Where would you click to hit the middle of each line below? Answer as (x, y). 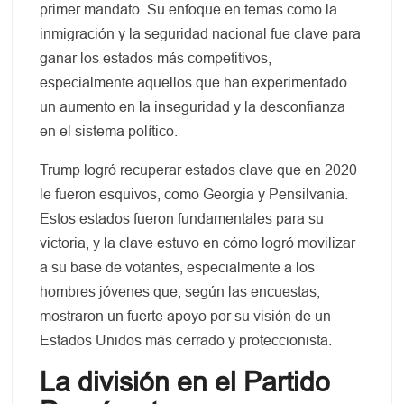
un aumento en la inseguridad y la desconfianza (193, 107)
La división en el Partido (185, 382)
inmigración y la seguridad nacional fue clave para (201, 34)
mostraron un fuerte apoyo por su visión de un (186, 317)
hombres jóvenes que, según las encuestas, (180, 292)
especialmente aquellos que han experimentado (194, 83)
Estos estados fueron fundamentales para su (182, 219)
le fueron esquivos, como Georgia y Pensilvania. (194, 195)
